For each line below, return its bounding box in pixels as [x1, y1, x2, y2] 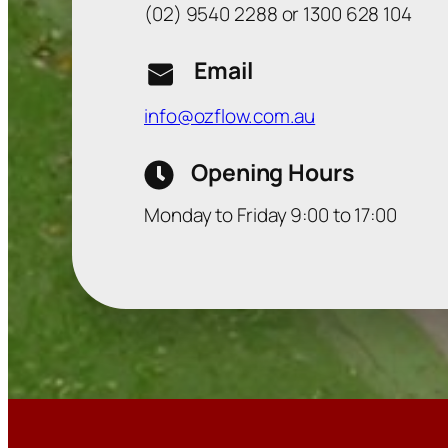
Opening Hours [191, 156, 354, 189]
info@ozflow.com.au [144, 103, 316, 130]
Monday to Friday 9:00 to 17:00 [144, 202, 397, 229]
